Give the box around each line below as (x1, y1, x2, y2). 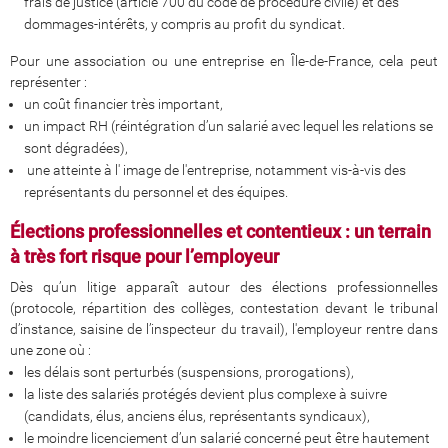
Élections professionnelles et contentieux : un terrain (10, 221, 431, 243)
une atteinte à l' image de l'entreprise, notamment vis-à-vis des (24, 162, 406, 179)
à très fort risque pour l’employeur (10, 246, 279, 268)
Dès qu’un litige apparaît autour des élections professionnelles (10, 279, 438, 296)
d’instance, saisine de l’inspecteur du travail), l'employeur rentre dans (10, 321, 438, 338)
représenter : (10, 74, 87, 91)
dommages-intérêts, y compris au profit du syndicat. (24, 16, 345, 33)
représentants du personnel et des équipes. (24, 184, 288, 201)
